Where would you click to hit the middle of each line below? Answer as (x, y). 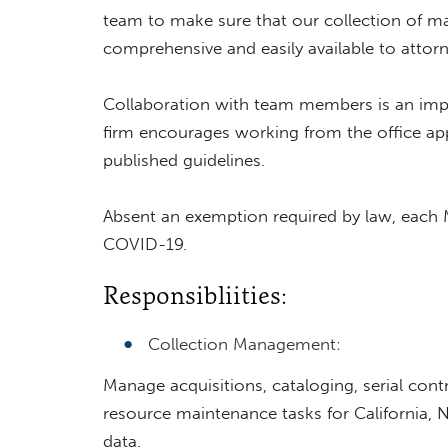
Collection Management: (244, 343)
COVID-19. (144, 243)
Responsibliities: (194, 294)
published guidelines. (183, 159)
